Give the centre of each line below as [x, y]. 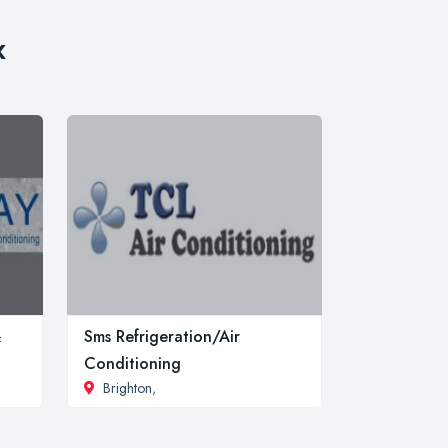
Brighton [127, 387]
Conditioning [132, 363]
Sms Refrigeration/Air [162, 336]
